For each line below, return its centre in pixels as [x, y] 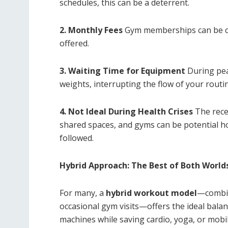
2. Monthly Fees [91, 30]
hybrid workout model [151, 193]
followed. [77, 138]
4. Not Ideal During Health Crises [126, 112]
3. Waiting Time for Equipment [122, 71]
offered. [74, 44]
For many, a [83, 193]
